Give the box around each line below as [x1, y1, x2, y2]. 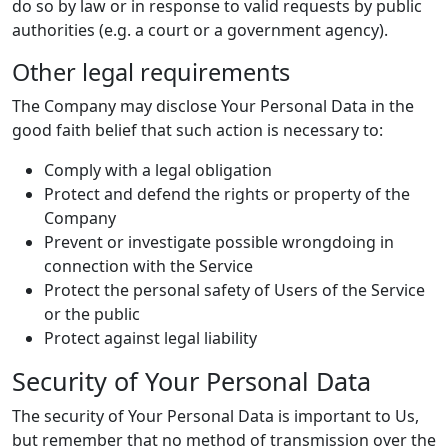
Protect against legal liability [44, 327, 257, 349]
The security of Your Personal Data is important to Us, [12, 405, 419, 427]
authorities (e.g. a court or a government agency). [12, 19, 388, 41]
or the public [44, 303, 140, 325]
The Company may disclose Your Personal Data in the [12, 95, 414, 117]
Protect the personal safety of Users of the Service [44, 279, 425, 301]
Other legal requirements [12, 56, 290, 88]
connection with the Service [44, 255, 253, 277]
